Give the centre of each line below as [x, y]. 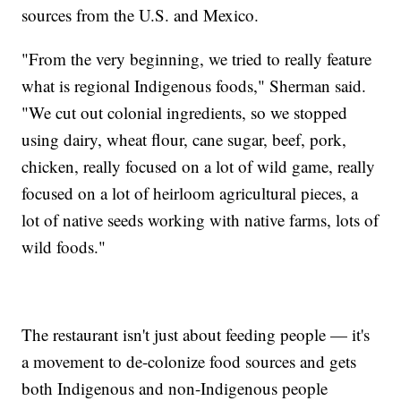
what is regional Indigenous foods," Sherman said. [194, 85]
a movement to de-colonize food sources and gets [189, 361]
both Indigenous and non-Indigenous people [175, 388]
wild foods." [64, 246]
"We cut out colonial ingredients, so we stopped [185, 112]
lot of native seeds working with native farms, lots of [200, 219]
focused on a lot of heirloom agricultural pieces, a [190, 192]
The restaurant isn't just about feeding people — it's [196, 334]
